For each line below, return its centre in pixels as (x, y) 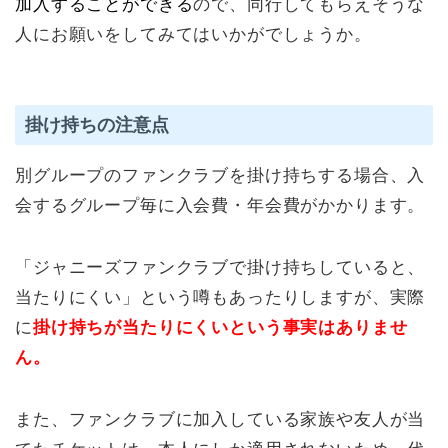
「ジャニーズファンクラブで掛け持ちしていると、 (220, 267)
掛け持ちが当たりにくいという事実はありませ (220, 327)
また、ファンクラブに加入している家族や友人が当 (220, 419)
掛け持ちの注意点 (97, 124)
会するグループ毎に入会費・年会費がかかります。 (220, 205)
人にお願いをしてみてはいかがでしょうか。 (193, 35)
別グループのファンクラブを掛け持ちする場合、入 (220, 175)
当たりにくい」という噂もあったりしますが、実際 (220, 297)
